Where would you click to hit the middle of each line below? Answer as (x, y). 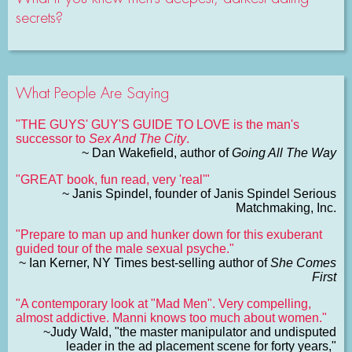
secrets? (39, 18)
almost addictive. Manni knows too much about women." (171, 317)
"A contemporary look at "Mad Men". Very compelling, (163, 303)
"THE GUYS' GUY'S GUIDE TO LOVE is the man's (158, 124)
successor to (52, 138)
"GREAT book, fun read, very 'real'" (113, 179)
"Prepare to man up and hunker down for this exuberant (169, 234)
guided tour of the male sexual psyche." (125, 248)
